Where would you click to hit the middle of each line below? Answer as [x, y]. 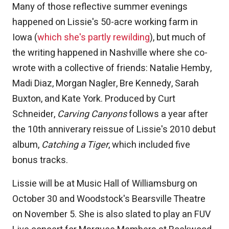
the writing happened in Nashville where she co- [110, 53]
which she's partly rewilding [94, 38]
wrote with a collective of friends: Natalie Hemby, [112, 68]
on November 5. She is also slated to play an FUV [111, 215]
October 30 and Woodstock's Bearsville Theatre [109, 199]
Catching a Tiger [75, 145]
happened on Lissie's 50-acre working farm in [105, 22]
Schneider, [35, 114]
